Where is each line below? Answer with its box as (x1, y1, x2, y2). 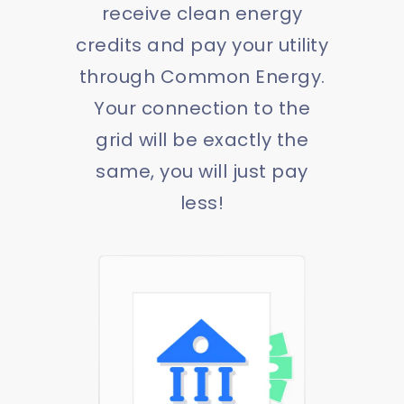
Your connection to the (94, 95, 310, 121)
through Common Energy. (78, 63, 326, 89)
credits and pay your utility (76, 32, 328, 58)
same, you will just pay (96, 158, 308, 184)
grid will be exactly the (96, 126, 308, 152)
